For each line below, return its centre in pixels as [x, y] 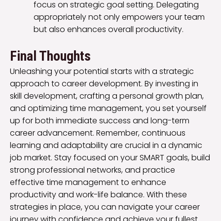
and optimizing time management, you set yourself [108, 108]
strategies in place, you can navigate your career [105, 207]
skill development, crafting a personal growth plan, [107, 96]
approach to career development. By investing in [104, 83]
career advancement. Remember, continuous [98, 133]
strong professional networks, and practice [92, 170]
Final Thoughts [50, 56]
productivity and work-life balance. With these [98, 194]
